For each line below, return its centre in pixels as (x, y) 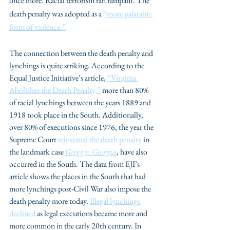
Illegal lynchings (116, 201)
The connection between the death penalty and (82, 53)
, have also (133, 152)
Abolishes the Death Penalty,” (55, 90)
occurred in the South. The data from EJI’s (75, 164)
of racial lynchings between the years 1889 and (81, 102)
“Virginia (122, 78)
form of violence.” (37, 27)
